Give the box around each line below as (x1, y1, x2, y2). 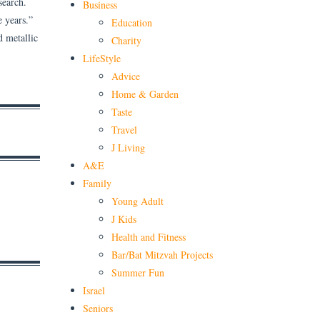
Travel (111, 122, 137, 136)
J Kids (111, 211, 136, 226)
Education (111, 15, 152, 29)
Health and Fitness (111, 229, 186, 244)
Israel (83, 283, 105, 297)
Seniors (83, 301, 113, 315)
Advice (111, 69, 140, 83)
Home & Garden (111, 86, 179, 101)
